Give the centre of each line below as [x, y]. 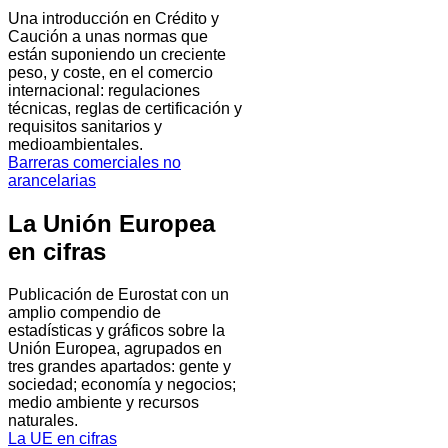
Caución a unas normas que [108, 36]
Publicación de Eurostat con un [118, 294]
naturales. [43, 420]
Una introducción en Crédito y [113, 18]
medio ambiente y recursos [103, 402]
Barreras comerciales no [94, 162]
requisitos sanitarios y [85, 126]
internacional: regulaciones [104, 90]
